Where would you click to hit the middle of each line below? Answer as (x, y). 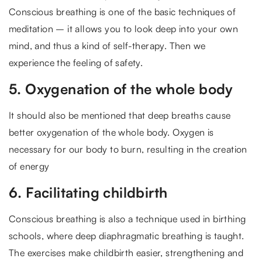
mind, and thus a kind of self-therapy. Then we (107, 45)
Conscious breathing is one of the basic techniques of (123, 11)
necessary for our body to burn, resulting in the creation (128, 149)
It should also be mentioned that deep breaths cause (120, 115)
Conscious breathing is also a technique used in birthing (127, 218)
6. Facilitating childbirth (88, 192)
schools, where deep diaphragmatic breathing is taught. (127, 235)
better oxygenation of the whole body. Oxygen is (111, 132)
